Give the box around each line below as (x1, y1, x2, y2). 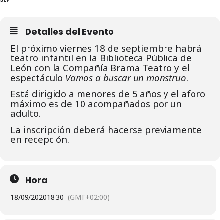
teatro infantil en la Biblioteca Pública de (10, 51, 192, 64)
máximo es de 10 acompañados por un (10, 97, 182, 110)
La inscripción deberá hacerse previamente (10, 123, 202, 136)
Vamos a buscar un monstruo (65, 71, 186, 83)
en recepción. (10, 133, 69, 145)
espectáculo (10, 71, 65, 83)
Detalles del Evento (25, 25, 114, 38)
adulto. (10, 107, 41, 119)
